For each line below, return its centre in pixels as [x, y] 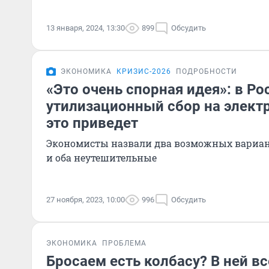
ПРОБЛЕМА [124, 243]
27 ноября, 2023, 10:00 [86, 200]
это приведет [92, 123]
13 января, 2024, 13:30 [86, 28]
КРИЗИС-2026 [144, 71]
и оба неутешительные [101, 158]
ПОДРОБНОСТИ [207, 71]
